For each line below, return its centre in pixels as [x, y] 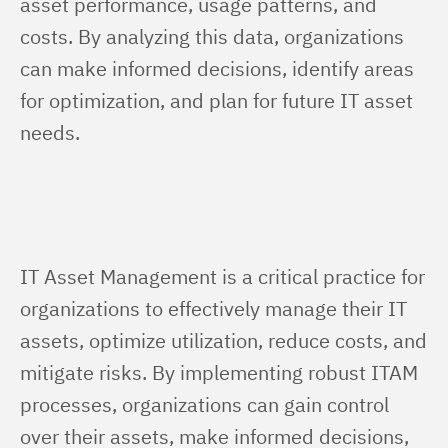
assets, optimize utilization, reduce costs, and [226, 340]
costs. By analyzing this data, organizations [214, 36]
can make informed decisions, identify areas [219, 68]
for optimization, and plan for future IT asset [219, 100]
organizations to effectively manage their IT [216, 308]
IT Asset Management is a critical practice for [225, 276]
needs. [50, 132]
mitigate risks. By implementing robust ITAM [221, 372]
